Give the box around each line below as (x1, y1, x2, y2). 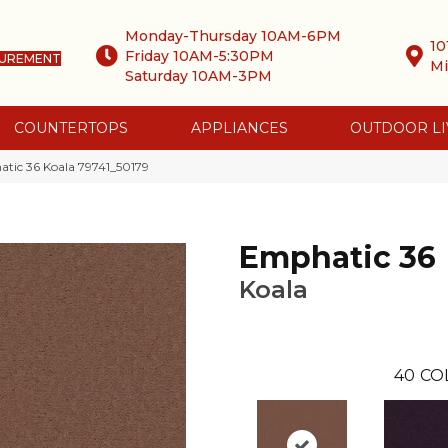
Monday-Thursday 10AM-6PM (125, 26, 342, 45)
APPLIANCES (190, 119, 288, 137)
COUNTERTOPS (14, 119, 128, 137)
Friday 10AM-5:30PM (125, 46, 275, 65)
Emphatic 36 (239, 239, 436, 276)
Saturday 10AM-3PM (125, 66, 273, 85)
